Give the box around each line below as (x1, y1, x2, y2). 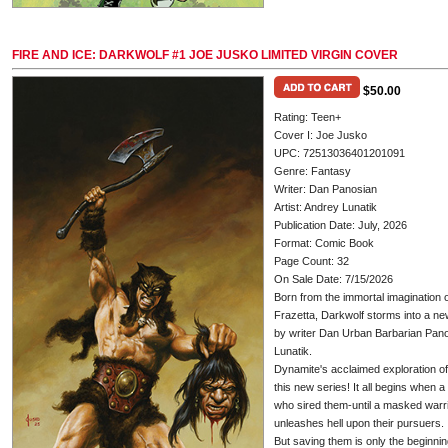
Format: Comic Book (274, 237, 374, 249)
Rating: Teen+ (274, 111, 341, 123)
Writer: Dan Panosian (274, 183, 377, 195)
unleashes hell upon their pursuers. (274, 417, 444, 429)
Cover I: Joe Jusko (274, 129, 367, 141)
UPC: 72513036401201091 (274, 147, 405, 159)
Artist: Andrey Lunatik (274, 201, 377, 213)
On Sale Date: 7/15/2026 (274, 273, 393, 285)
